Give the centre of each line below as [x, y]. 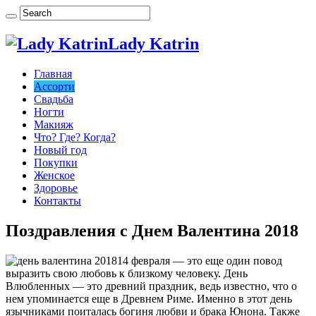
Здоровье [56, 188]
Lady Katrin [153, 43]
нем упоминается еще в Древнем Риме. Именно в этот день [149, 298]
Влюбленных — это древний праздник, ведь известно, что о [151, 286]
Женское [54, 175]
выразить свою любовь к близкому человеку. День [127, 273]
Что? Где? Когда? [75, 137]
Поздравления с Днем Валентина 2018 [152, 230]
